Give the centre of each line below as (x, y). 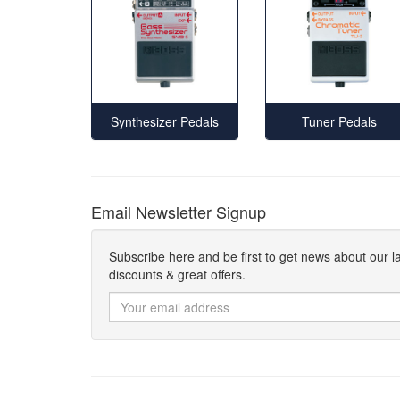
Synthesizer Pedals (165, 121)
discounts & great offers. (177, 274)
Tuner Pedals (339, 121)
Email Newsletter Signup (179, 211)
